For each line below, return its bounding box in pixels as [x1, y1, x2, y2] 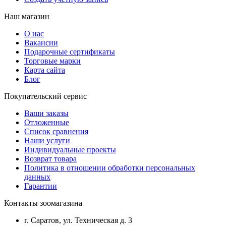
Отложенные [24, 118, 69, 127]
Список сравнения [24, 127, 88, 136]
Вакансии [24, 38, 58, 47]
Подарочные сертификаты [24, 47, 115, 56]
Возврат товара [24, 154, 77, 163]
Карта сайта [24, 66, 65, 74]
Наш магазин [4, 12, 49, 21]
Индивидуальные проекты [24, 145, 116, 154]
